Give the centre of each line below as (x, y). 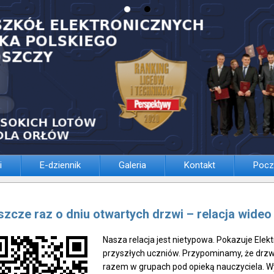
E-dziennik (60, 165)
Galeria (132, 165)
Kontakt (200, 165)
